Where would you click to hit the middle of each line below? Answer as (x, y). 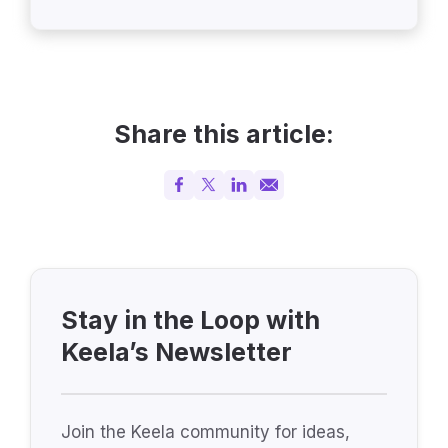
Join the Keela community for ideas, (205, 431)
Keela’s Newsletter (176, 351)
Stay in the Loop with (190, 319)
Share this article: (224, 133)
